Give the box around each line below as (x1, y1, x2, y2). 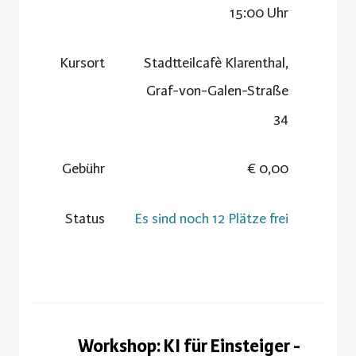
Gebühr (62, 159, 105, 177)
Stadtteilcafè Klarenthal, (144, 53, 288, 72)
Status (65, 209, 105, 227)
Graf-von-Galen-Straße (146, 81, 288, 99)
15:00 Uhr (230, 3, 288, 21)
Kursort (60, 53, 105, 72)
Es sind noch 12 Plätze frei (134, 209, 288, 227)
